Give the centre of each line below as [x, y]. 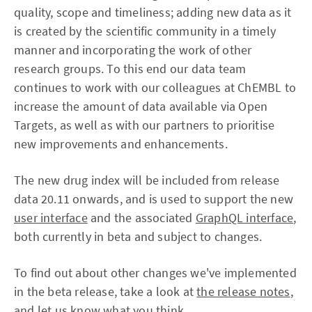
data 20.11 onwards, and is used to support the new [154, 199]
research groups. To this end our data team [130, 69]
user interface [51, 218]
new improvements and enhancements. [121, 144]
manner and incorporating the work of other [133, 50]
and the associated [141, 218]
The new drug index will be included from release [147, 180]
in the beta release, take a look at [106, 291]
